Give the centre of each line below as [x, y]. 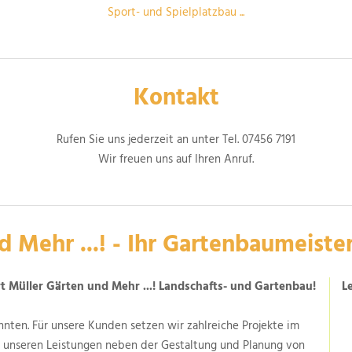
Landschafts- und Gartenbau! [236, 287]
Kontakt [176, 99]
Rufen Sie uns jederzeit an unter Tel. [149, 140]
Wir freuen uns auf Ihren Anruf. [176, 160]
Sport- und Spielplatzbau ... [176, 13]
